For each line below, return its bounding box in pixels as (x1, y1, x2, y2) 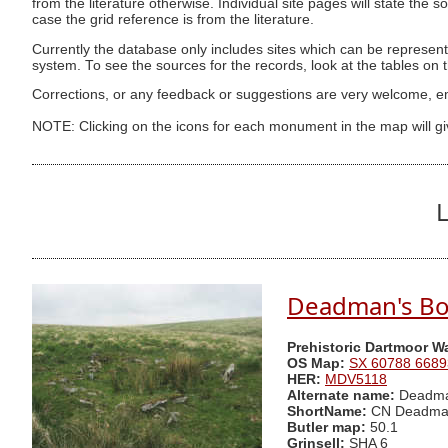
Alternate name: (287, 388, 399, 404)
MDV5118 (325, 372, 387, 388)
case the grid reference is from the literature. (32, 12, 314, 28)
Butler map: (287, 420, 370, 436)
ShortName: (287, 404, 367, 420)
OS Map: (287, 356, 345, 372)
